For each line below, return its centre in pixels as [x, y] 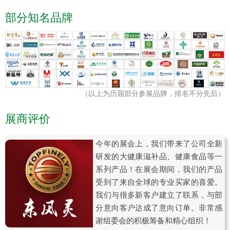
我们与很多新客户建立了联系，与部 [159, 195]
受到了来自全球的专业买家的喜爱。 [159, 182]
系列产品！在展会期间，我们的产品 [159, 169]
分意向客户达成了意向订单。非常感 [159, 207]
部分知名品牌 [39, 17]
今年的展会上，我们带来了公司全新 [159, 143]
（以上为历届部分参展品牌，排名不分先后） [153, 93]
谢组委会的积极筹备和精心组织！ [154, 220]
